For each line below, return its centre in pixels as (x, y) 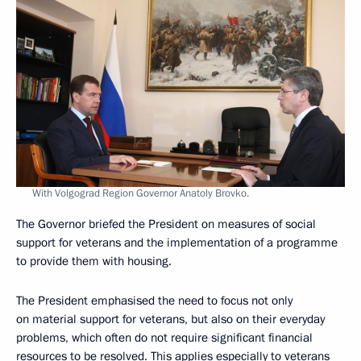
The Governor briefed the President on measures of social (166, 224)
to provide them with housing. (94, 261)
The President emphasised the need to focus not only (154, 300)
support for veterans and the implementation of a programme (177, 242)
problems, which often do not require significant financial (164, 337)
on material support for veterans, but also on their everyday (170, 319)
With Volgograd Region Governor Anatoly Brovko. (141, 193)
